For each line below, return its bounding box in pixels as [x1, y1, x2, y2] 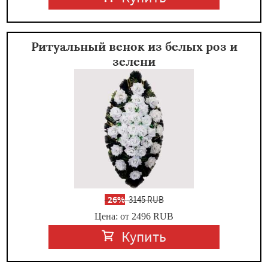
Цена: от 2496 [95, 211, 151, 221]
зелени [112, 54, 156, 69]
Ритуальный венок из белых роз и [31, 39, 237, 54]
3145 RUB [126, 194, 164, 205]
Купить [121, 227, 167, 246]
